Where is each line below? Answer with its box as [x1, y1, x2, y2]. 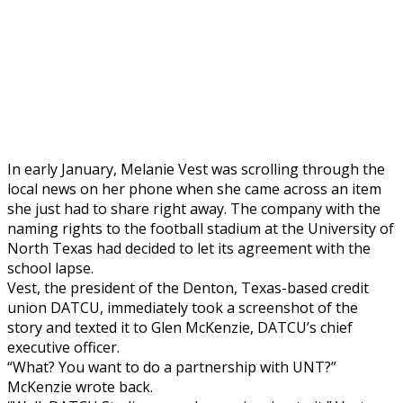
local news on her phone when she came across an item [7, 178, 381, 199]
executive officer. [7, 336, 120, 357]
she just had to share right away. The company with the [7, 198, 381, 219]
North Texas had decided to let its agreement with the [7, 237, 371, 258]
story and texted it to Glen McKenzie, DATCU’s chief [7, 317, 353, 337]
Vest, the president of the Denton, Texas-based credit [7, 277, 369, 298]
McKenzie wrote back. [7, 376, 153, 397]
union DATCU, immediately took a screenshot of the [7, 297, 358, 318]
